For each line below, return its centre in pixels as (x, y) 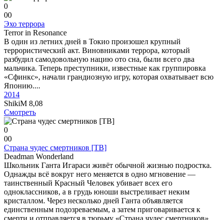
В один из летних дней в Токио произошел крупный (92, 41)
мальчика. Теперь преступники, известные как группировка (105, 68)
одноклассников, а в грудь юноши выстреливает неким (97, 192)
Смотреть (20, 112)
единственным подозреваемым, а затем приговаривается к (102, 209)
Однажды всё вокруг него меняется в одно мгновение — (100, 174)
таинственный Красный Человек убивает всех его (88, 183)
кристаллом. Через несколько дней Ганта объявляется (93, 201)
